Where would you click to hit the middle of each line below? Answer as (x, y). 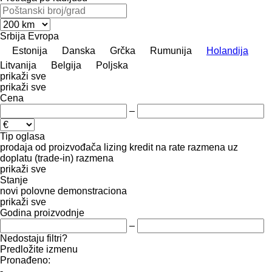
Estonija (30, 50)
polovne (38, 191)
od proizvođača (68, 147)
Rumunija (171, 50)
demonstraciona (92, 191)
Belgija (66, 65)
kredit (141, 147)
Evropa (43, 36)
